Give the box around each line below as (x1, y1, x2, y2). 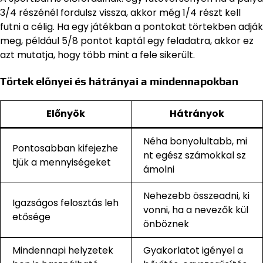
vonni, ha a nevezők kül (143, 203, 248, 217)
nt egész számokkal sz (143, 149, 246, 162)
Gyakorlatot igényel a (143, 244, 243, 257)
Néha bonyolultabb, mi (143, 134, 247, 148)
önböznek (143, 217, 189, 231)
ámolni (143, 163, 174, 176)
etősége (12, 210, 50, 224)
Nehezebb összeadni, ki (143, 189, 249, 203)
